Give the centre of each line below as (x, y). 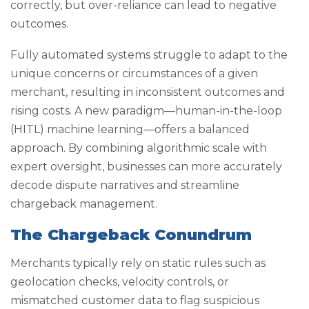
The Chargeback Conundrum (131, 235)
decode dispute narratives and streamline (125, 185)
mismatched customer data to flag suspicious (135, 300)
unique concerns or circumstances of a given (134, 73)
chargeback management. (84, 204)
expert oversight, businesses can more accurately (146, 167)
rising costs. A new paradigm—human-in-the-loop (146, 111)
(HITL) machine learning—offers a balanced (130, 129)
